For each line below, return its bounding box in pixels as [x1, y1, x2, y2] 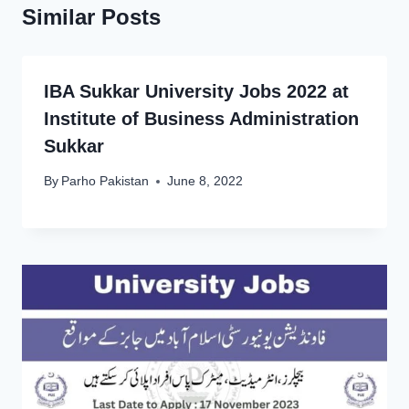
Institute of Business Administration [44, 108, 359, 129]
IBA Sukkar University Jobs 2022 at [44, 80, 349, 101]
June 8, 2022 [167, 174, 244, 189]
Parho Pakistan [61, 174, 150, 189]
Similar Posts [22, 4, 161, 29]
